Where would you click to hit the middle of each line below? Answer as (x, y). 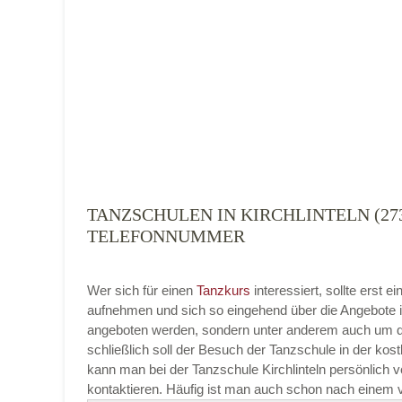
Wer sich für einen (142, 290)
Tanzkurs (225, 290)
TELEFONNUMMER (166, 236)
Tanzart (172, 49)
